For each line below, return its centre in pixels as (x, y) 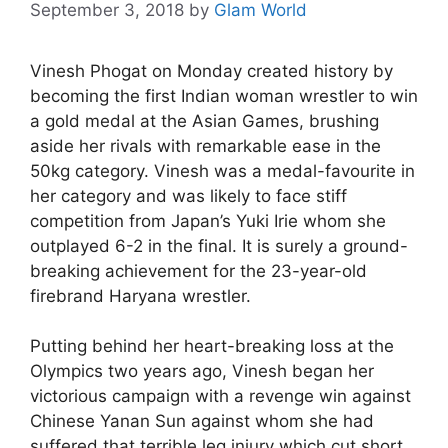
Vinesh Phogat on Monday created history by (211, 70)
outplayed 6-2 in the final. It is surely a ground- (219, 245)
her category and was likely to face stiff (188, 195)
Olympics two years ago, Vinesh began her (202, 371)
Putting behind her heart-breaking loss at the (212, 346)
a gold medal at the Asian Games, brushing (204, 120)
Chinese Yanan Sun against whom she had (202, 421)
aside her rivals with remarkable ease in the (205, 145)
